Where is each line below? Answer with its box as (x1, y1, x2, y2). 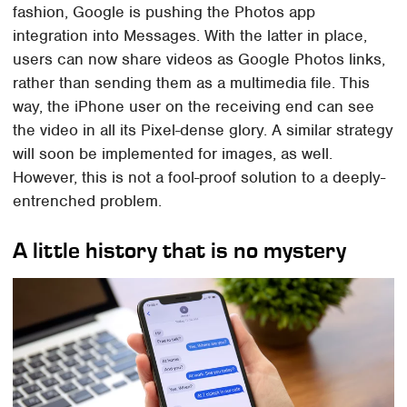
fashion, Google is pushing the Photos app (13, 2, 316, 23)
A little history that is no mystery (13, 237, 347, 264)
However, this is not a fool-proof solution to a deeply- (13, 167, 386, 188)
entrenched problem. (13, 191, 163, 212)
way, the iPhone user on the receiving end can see (13, 96, 375, 117)
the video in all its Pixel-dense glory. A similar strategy (13, 120, 394, 141)
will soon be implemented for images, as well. (13, 144, 333, 164)
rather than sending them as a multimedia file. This (13, 73, 371, 94)
